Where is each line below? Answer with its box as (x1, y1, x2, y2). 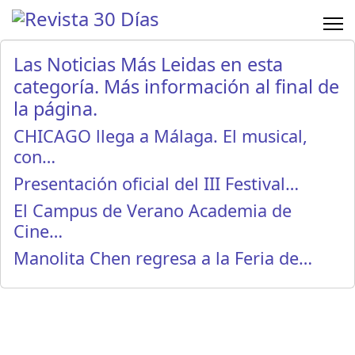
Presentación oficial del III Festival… (13, 172, 299, 195)
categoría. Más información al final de (13, 74, 339, 99)
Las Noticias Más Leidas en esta (13, 52, 283, 77)
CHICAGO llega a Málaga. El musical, (13, 124, 307, 147)
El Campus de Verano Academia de (13, 199, 292, 222)
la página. (13, 96, 97, 121)
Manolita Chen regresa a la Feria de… (13, 246, 312, 269)
